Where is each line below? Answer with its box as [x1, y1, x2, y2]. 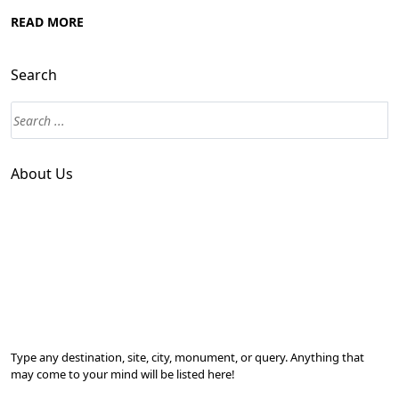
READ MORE [11, 13, 84, 31]
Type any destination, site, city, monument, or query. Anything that [11, 349, 364, 366]
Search [11, 65, 57, 85]
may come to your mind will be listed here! [11, 366, 235, 383]
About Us [11, 164, 73, 184]
